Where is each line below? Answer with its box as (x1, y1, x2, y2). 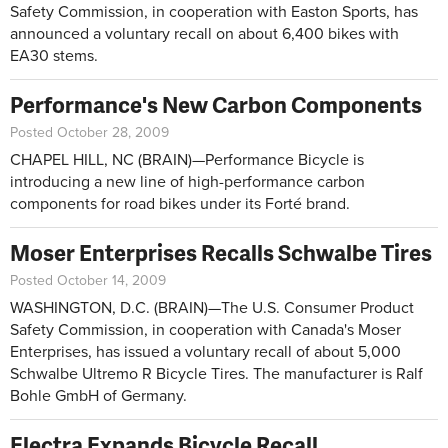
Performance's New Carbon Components (10, 88, 422, 120)
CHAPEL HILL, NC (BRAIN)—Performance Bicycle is (10, 149, 364, 170)
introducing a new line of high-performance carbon (10, 171, 365, 192)
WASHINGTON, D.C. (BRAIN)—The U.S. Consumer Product (10, 297, 414, 318)
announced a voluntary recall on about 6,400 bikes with (10, 23, 399, 44)
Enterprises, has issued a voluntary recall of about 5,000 (10, 341, 401, 362)
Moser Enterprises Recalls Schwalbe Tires (10, 236, 432, 268)
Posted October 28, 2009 (10, 123, 169, 141)
